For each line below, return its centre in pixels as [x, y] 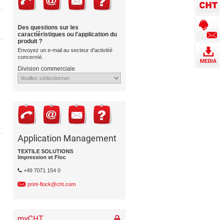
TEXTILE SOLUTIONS [45, 151]
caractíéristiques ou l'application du [67, 34]
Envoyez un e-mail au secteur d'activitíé [65, 50]
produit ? [30, 41]
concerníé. [30, 57]
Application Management [67, 138]
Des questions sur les [48, 27]
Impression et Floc [42, 157]
